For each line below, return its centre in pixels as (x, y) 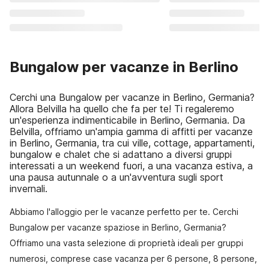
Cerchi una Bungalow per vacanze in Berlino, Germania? (132, 97)
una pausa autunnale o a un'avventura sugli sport (116, 177)
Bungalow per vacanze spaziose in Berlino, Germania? (118, 227)
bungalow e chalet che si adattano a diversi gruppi (121, 154)
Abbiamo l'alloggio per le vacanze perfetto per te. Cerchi (124, 212)
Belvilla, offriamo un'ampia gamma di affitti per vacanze (131, 131)
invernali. (29, 189)
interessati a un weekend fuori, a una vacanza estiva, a (131, 166)
